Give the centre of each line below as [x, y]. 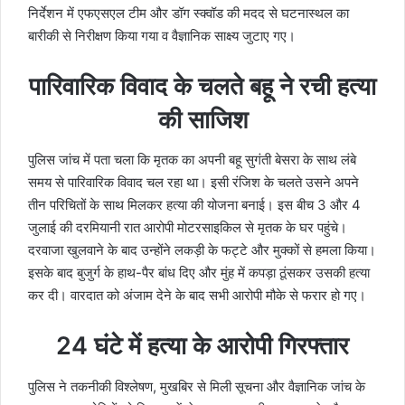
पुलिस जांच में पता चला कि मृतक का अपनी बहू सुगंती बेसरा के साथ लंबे [192, 160]
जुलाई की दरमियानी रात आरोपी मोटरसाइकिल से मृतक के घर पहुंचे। [188, 228]
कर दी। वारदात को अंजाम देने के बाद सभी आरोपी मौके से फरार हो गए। [197, 296]
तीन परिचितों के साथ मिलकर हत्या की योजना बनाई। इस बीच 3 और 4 [194, 205]
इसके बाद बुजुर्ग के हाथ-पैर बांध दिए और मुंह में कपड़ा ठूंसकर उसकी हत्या [199, 273]
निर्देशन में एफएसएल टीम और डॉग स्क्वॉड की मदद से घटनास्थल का [188, 13]
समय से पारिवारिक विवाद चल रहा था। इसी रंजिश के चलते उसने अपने [193, 183]
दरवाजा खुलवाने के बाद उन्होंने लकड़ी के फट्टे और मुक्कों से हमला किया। [202, 250]
